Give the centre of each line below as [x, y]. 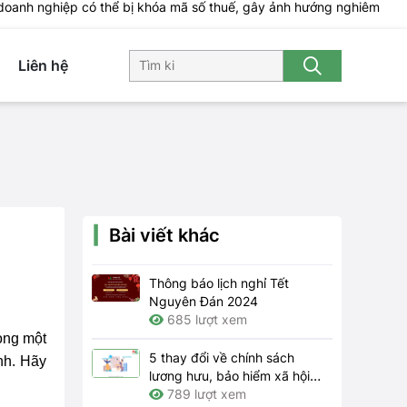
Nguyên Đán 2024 [203, 301]
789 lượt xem [205, 394]
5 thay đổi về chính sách [222, 357]
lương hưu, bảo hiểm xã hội [229, 376]
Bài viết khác [164, 235]
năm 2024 [179, 394]
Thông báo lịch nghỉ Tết [219, 283]
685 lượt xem [205, 319]
